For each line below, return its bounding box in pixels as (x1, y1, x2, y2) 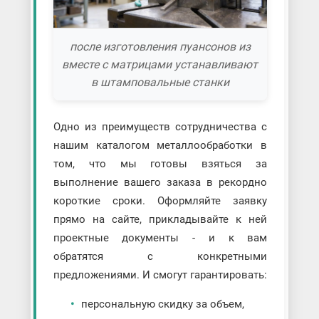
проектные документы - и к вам (53, 231, 268, 244)
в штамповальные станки (90, 75, 229, 90)
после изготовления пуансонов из (69, 40, 251, 54)
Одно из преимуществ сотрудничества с (53, 120, 268, 133)
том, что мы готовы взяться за (53, 157, 268, 170)
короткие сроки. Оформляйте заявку (53, 194, 268, 207)
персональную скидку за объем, (80, 297, 244, 310)
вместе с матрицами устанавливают (62, 58, 258, 72)
